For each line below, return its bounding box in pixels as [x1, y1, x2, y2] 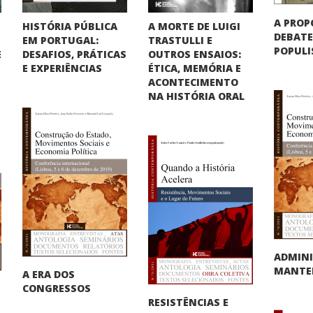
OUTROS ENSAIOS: [148, 47, 242, 61]
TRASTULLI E [148, 33, 213, 47]
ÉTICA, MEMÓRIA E [148, 61, 242, 75]
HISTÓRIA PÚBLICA [22, 19, 118, 33]
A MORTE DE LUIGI [148, 19, 241, 33]
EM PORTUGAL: [22, 33, 99, 47]
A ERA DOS [22, 267, 75, 281]
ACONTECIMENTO [148, 75, 239, 89]
